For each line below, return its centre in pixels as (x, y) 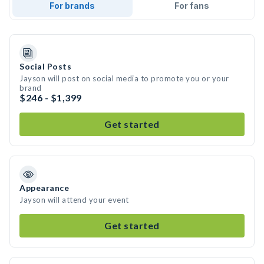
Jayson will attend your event (74, 200)
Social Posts (45, 66)
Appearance (44, 188)
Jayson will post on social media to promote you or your (124, 78)
